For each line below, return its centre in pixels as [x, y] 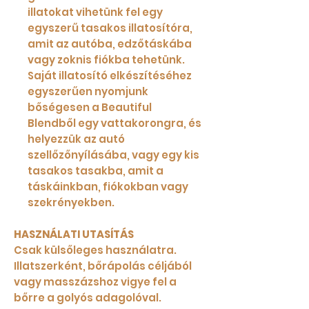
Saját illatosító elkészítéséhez [110, 76]
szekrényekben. [71, 203]
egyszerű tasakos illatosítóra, [110, 28]
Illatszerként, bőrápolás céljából [103, 266]
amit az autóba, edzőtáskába [110, 44]
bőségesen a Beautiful [90, 108]
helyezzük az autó [76, 139]
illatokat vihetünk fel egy [95, 12]
